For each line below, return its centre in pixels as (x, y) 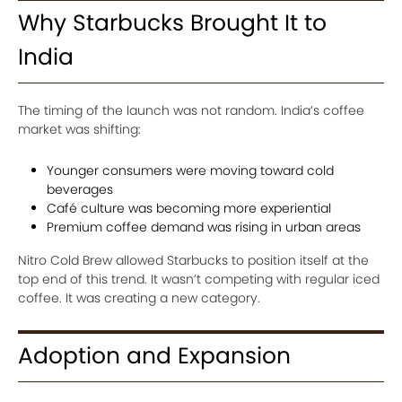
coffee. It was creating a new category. (139, 298)
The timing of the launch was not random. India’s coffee (191, 111)
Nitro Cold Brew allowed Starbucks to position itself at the (193, 261)
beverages (80, 190)
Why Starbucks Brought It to (172, 23)
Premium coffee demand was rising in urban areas (204, 227)
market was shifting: (79, 130)
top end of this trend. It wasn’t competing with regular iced (199, 280)
